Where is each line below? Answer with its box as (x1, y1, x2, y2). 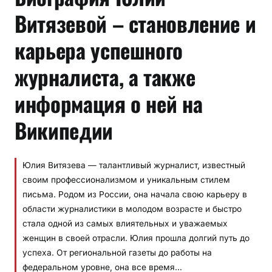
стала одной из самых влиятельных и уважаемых (22, 218, 228, 228)
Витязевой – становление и (15, 7, 256, 39)
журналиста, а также (15, 60, 195, 92)
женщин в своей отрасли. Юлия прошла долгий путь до (22, 233, 250, 243)
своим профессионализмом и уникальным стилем (22, 174, 230, 185)
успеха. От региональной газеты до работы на (22, 247, 212, 257)
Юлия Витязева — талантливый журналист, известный (22, 160, 245, 170)
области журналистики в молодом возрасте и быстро (22, 203, 242, 214)
